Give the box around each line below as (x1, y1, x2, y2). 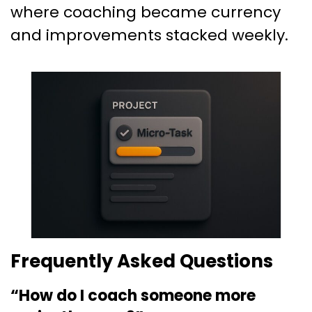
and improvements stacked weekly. (10, 24, 288, 46)
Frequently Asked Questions (10, 248, 273, 274)
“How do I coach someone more (10, 284, 256, 306)
